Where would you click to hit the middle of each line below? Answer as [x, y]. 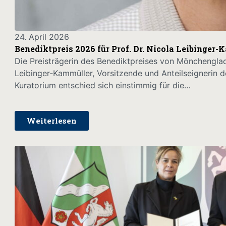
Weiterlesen [51, 120]
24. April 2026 [42, 37]
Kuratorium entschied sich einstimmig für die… [102, 86]
